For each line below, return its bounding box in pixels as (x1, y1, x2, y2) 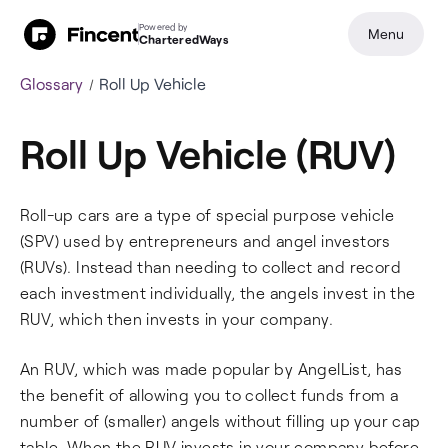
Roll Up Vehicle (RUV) (20, 129, 396, 177)
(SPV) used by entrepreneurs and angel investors (20, 231, 391, 250)
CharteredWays (139, 32, 229, 46)
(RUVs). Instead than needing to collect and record (20, 257, 401, 276)
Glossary (20, 74, 83, 93)
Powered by (139, 21, 188, 32)
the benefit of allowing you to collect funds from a (20, 385, 399, 404)
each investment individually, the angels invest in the (20, 283, 416, 302)
